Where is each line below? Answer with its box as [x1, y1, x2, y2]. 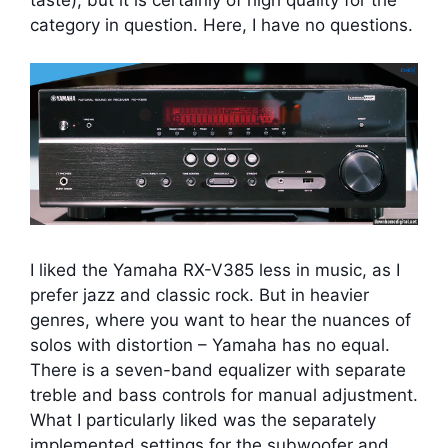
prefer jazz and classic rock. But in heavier [30, 284, 369, 305]
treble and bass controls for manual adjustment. [30, 384, 418, 405]
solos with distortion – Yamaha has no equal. [30, 334, 390, 355]
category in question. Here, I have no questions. [30, 14, 413, 35]
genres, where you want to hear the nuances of [30, 309, 411, 330]
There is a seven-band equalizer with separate [30, 359, 406, 380]
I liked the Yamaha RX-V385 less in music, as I [30, 259, 400, 280]
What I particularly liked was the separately [30, 409, 376, 430]
